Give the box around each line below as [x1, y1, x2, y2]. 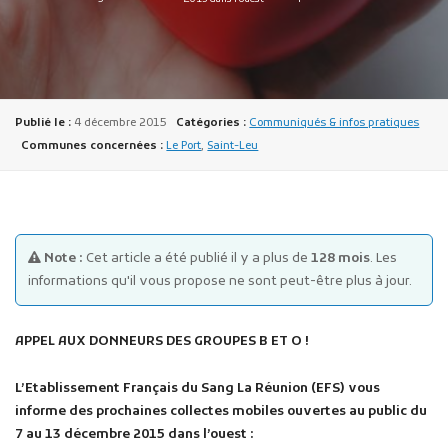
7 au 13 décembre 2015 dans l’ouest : [15, 425, 254, 443]
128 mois [307, 250, 370, 268]
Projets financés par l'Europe [115, 216, 295, 234]
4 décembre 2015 [71, 116, 170, 131]
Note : [40, 250, 86, 268]
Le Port [166, 139, 202, 154]
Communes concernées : [21, 139, 164, 154]
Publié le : [15, 116, 71, 131]
